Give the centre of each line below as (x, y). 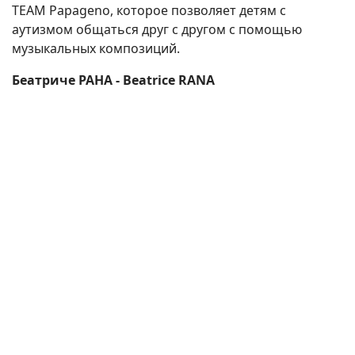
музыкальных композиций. (96, 49)
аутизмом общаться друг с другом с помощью (157, 30)
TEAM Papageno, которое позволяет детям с (149, 11)
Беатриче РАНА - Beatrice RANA (113, 80)
